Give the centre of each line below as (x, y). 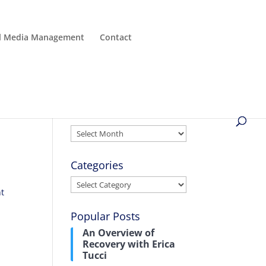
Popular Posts (106, 216)
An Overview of (119, 233)
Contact (116, 37)
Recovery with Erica (129, 244)
